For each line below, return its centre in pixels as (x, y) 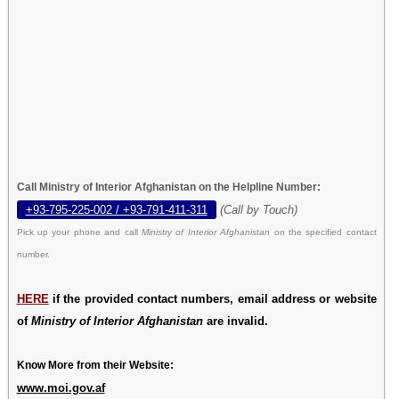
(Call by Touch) (258, 209)
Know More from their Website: (95, 365)
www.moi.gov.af (61, 387)
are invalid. (235, 321)
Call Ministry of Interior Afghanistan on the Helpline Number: (168, 187)
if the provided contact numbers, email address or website (212, 298)
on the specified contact (325, 232)
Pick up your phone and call (79, 232)
